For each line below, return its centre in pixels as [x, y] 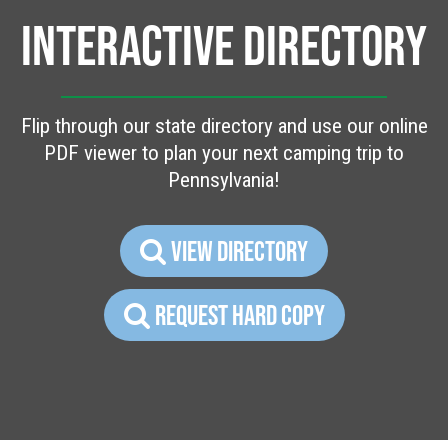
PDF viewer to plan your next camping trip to [224, 152]
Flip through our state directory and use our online [224, 125]
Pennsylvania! [224, 179]
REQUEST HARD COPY [239, 314]
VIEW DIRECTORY [239, 250]
